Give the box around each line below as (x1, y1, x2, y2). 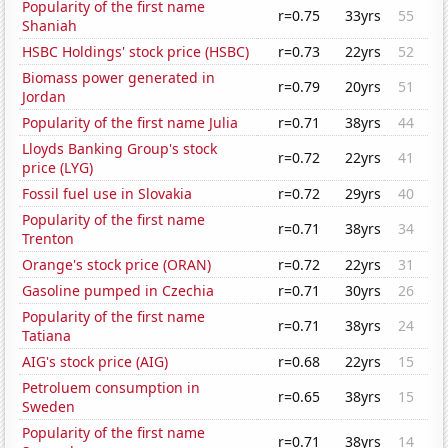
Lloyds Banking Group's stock (22, 139, 218, 159)
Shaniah (22, 16, 78, 36)
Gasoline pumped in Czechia (22, 281, 215, 301)
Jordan (22, 87, 67, 107)
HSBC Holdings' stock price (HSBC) (22, 42, 250, 62)
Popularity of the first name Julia (22, 113, 239, 133)
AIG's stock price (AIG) (22, 352, 169, 372)
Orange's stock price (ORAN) (22, 255, 212, 275)
